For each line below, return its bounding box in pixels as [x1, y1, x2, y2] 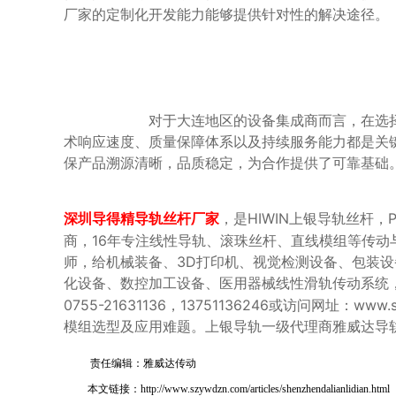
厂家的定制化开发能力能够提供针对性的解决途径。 [64, 4, 389, 24]
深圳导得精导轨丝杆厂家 [64, 211, 219, 226]
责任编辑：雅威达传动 [64, 357, 196, 369]
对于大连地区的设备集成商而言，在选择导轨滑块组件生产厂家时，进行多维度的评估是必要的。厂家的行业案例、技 [64, 110, 148, 130]
